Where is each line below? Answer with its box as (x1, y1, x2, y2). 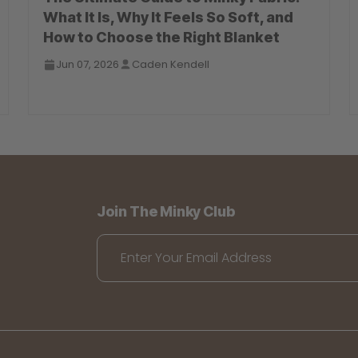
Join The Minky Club (96, 203, 236, 221)
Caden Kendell (132, 57, 210, 73)
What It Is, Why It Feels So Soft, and (43, 9, 294, 26)
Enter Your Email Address (120, 249, 272, 268)
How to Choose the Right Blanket (43, 29, 280, 46)
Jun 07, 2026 (56, 57, 120, 73)
